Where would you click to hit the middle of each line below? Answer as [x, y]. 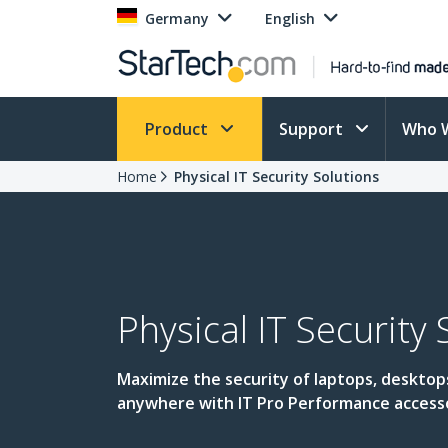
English [290, 18]
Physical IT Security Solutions [276, 176]
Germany [177, 18]
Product [178, 129]
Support [313, 129]
